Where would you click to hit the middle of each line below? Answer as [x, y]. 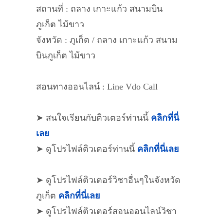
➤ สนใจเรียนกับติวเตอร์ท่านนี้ [93, 118]
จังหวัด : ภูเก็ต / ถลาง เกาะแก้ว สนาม [107, 40]
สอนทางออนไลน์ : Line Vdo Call [97, 87]
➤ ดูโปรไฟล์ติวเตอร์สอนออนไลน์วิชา [106, 211]
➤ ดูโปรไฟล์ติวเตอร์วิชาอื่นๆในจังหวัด [108, 180]
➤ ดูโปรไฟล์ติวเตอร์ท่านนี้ [87, 149]
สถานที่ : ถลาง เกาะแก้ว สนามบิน [99, 9]
